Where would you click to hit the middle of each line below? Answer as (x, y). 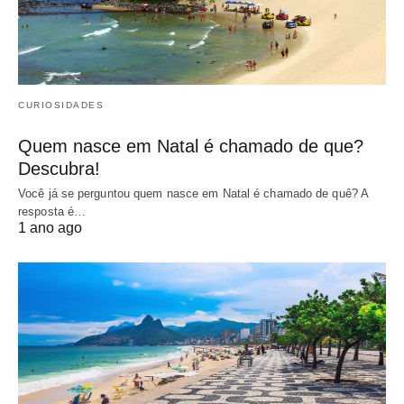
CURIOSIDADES (61, 105)
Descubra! (59, 168)
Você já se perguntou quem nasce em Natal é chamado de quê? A (193, 193)
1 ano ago (50, 227)
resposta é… (52, 211)
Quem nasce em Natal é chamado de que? (191, 146)
